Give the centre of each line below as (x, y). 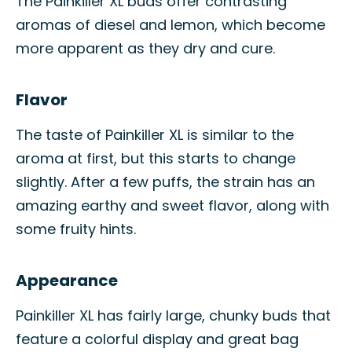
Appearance (67, 280)
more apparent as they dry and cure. (145, 48)
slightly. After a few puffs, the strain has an (165, 182)
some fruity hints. (76, 229)
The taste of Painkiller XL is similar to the (155, 135)
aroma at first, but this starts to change (156, 158)
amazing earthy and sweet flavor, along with (172, 205)
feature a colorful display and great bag (157, 339)
